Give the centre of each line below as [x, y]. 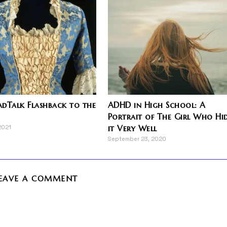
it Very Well [132, 128]
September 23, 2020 [137, 139]
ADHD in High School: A [157, 105]
